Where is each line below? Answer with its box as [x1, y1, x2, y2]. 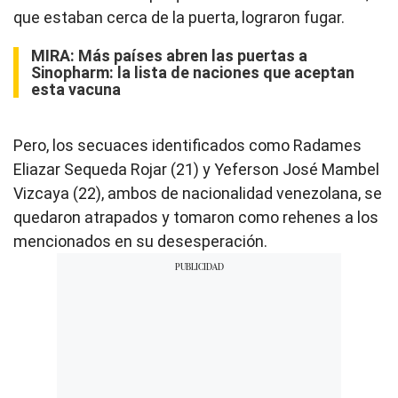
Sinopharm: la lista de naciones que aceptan [31, 62, 354, 82]
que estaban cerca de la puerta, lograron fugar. [13, 7, 345, 27]
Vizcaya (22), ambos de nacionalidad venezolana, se [13, 183, 382, 203]
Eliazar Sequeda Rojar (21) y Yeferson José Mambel [13, 159, 379, 179]
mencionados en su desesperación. [13, 231, 267, 251]
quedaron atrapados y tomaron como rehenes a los [13, 207, 378, 227]
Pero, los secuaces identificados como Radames [13, 135, 362, 155]
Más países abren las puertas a [78, 45, 307, 65]
